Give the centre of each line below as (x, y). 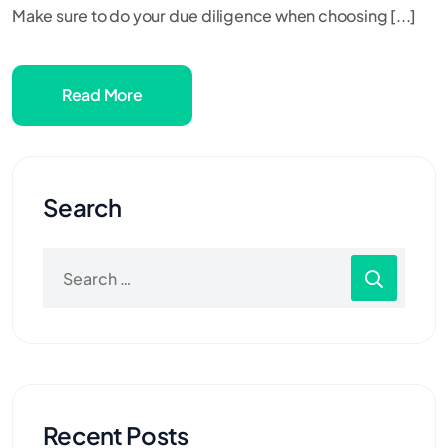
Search (82, 207)
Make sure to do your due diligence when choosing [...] (214, 16)
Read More (102, 95)
